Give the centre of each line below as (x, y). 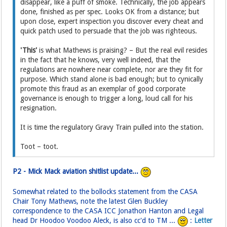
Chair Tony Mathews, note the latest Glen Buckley (90, 201)
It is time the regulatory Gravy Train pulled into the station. (112, 127)
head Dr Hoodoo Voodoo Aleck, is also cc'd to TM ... (95, 220)
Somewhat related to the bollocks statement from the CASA (105, 191)
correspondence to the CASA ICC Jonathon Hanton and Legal (108, 211)
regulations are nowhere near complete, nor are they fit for (112, 69)
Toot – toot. (40, 146)
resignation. (39, 108)
